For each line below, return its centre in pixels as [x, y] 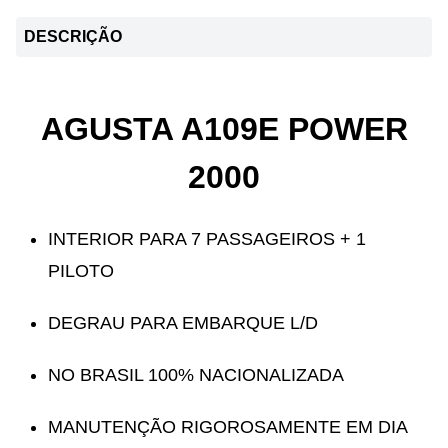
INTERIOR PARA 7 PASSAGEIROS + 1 [207, 238]
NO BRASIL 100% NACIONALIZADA [196, 374]
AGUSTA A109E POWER [224, 128]
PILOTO [81, 270]
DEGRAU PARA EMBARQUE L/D [183, 322]
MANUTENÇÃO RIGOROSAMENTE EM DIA [228, 426]
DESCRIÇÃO [73, 36]
